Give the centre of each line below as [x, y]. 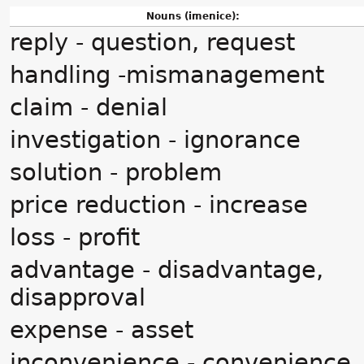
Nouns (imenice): [191, 16]
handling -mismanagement [167, 75]
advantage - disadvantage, [167, 270]
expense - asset [102, 330]
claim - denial [89, 107]
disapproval [78, 297]
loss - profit [75, 237]
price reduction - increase [159, 205]
